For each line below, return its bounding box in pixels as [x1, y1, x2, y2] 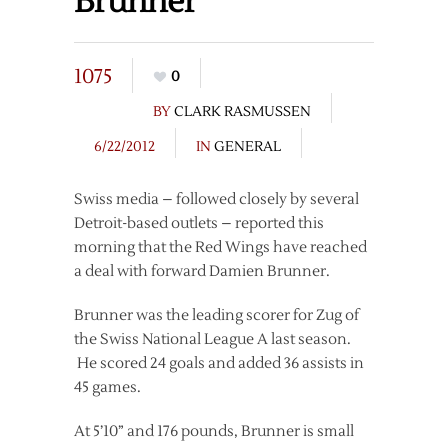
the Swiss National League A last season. [74, 330, 351, 349]
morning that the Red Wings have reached [74, 238, 367, 257]
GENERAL [214, 138, 281, 156]
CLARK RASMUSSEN [174, 103, 311, 121]
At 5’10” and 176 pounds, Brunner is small [74, 422, 354, 441]
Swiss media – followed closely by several [74, 190, 359, 209]
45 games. [74, 378, 141, 397]
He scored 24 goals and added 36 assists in [74, 354, 364, 373]
